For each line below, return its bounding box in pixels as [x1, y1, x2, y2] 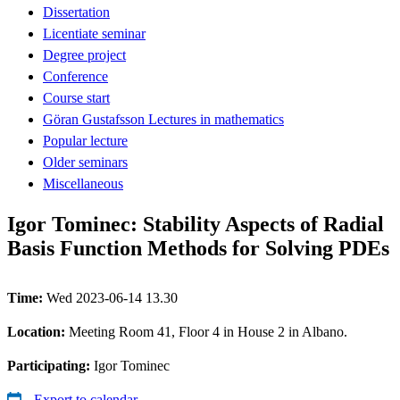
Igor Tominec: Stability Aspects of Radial [7, 212, 384, 236]
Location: [7, 323, 69, 339]
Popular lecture [43, 132, 128, 148]
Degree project [43, 46, 126, 62]
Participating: [7, 357, 94, 373]
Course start [43, 89, 110, 105]
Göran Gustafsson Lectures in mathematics [43, 111, 284, 127]
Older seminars [43, 154, 128, 170]
